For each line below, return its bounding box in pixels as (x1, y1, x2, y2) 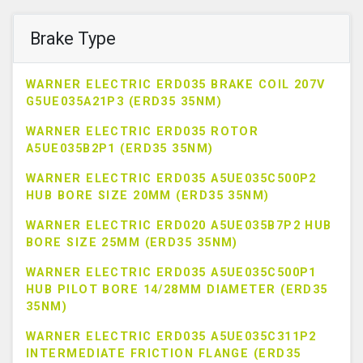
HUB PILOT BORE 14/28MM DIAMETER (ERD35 (26, 282, 328, 297)
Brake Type (30, 28, 116, 49)
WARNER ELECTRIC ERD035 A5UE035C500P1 (26, 265, 317, 280)
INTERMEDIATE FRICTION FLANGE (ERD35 (26, 346, 301, 361)
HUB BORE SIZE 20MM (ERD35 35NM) (26, 188, 270, 203)
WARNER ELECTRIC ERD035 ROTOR (26, 124, 259, 139)
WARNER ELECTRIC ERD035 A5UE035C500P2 (26, 171, 317, 186)
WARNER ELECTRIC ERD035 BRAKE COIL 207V (26, 77, 326, 92)
